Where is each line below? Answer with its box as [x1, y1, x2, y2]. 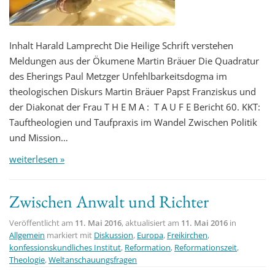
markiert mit [47, 229, 94, 241]
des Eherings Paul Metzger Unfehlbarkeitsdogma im [9, 69, 227, 82]
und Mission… [9, 131, 68, 144]
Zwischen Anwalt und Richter [9, 190, 209, 212]
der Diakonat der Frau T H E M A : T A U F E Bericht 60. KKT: [9, 100, 260, 113]
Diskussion [94, 229, 133, 241]
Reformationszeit [174, 241, 237, 253]
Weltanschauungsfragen [48, 254, 137, 265]
